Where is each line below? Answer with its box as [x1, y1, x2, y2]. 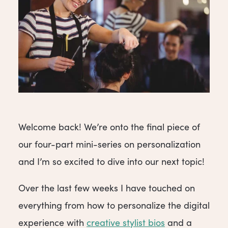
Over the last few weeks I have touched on [18, 182, 195, 194]
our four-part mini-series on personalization [18, 138, 201, 151]
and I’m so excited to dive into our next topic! [18, 155, 205, 168]
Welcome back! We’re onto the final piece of [18, 121, 200, 133]
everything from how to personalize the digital [18, 199, 210, 212]
